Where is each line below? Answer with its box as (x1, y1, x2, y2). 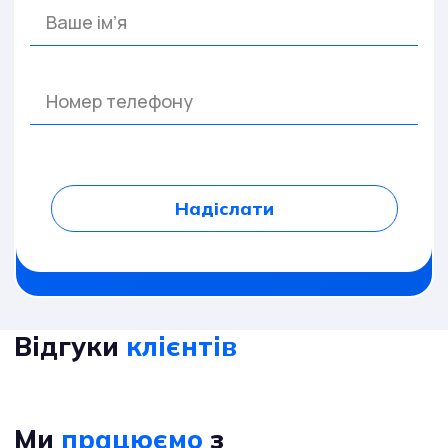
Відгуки (14, 329, 126, 363)
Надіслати (174, 196, 274, 220)
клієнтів (126, 329, 237, 363)
